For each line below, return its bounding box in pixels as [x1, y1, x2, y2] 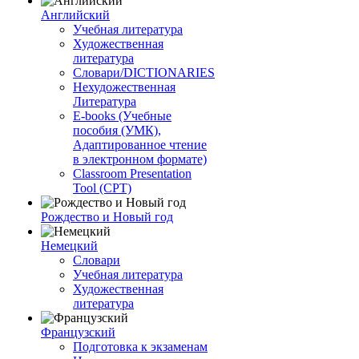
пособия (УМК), [73, 123, 161, 137]
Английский [41, 8, 110, 22]
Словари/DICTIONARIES [73, 66, 215, 79]
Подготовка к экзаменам [73, 340, 208, 353]
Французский [41, 325, 115, 339]
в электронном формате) [73, 152, 207, 166]
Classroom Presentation [73, 167, 192, 180]
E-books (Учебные [73, 109, 171, 123]
